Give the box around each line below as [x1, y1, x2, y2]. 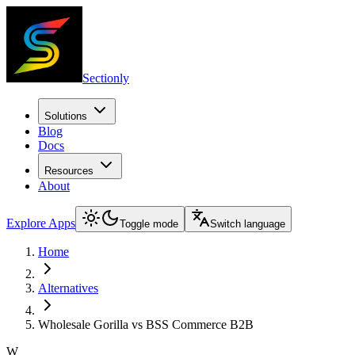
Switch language [210, 218, 285, 230]
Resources [44, 165, 94, 177]
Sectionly [82, 71, 129, 85]
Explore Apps [6, 216, 75, 230]
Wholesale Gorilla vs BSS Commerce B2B [38, 318, 254, 331]
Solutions [44, 110, 87, 122]
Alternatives [38, 281, 98, 295]
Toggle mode [120, 218, 178, 230]
